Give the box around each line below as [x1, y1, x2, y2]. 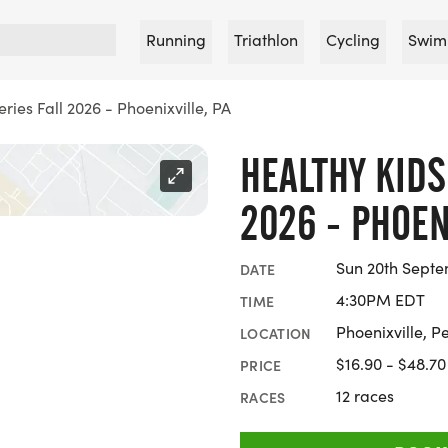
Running [146, 29, 206, 50]
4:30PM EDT [336, 289, 425, 310]
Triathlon [234, 29, 298, 50]
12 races [336, 385, 394, 406]
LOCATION [240, 322, 312, 343]
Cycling [326, 29, 380, 50]
